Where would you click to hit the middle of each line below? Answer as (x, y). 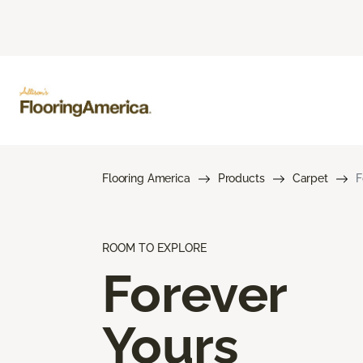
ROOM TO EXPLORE (154, 248)
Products (241, 178)
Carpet (310, 178)
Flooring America (146, 178)
